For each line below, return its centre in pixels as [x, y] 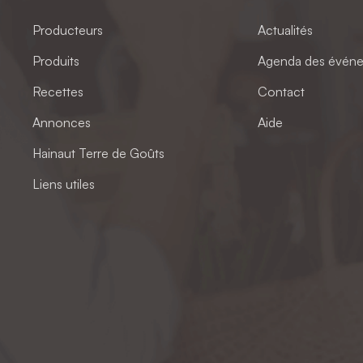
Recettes [58, 91]
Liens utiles [64, 184]
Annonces [62, 122]
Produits [56, 60]
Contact [281, 91]
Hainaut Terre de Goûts [99, 153]
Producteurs [68, 30]
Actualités [285, 30]
